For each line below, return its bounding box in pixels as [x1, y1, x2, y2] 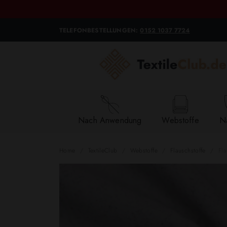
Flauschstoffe [170, 145, 206, 155]
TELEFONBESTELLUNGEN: [59, 26, 140, 35]
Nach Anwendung [78, 115, 142, 127]
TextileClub [88, 145, 118, 155]
